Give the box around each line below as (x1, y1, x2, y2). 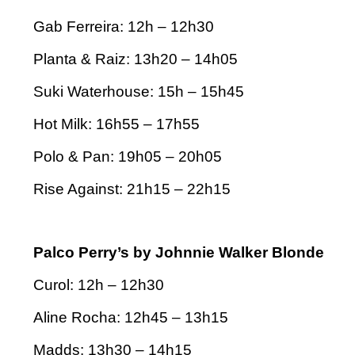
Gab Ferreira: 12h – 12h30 (33, 17, 214, 35)
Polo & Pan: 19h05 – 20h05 (33, 147, 222, 165)
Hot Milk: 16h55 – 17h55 (33, 115, 200, 132)
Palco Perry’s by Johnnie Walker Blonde (33, 243, 324, 261)
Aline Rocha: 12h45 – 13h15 (33, 308, 228, 326)
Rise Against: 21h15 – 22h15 (33, 180, 231, 197)
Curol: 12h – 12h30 (33, 276, 164, 293)
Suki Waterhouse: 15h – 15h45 (33, 82, 244, 100)
